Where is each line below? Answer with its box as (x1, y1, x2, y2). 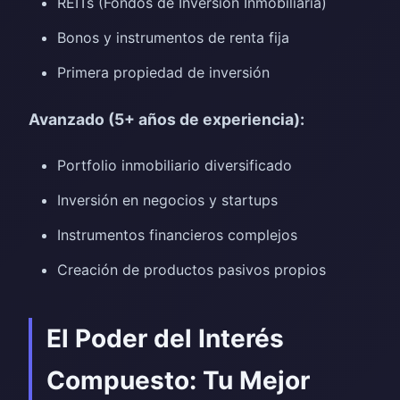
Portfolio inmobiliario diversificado (57, 156, 292, 174)
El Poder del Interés (46, 323, 284, 354)
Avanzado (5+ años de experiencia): (29, 110, 304, 129)
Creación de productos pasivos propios (57, 261, 326, 279)
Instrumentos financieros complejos (57, 226, 297, 244)
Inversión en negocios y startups (57, 191, 278, 209)
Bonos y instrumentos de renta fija (57, 29, 289, 46)
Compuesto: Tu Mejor (46, 365, 310, 396)
